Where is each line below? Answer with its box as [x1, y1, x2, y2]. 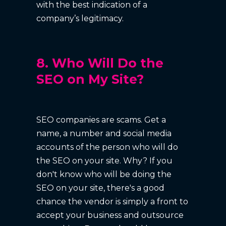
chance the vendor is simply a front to [36, 196, 189, 206]
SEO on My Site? [36, 71, 144, 87]
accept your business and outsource [36, 210, 184, 220]
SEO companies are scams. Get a [36, 115, 166, 125]
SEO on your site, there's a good [36, 183, 165, 193]
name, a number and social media [36, 128, 172, 138]
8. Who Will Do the [36, 55, 164, 71]
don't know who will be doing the [36, 169, 172, 179]
